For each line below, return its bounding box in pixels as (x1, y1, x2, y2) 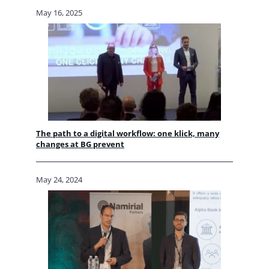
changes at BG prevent (36, 139, 124, 150)
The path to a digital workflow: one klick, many (36, 128, 219, 139)
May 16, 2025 (36, 7, 82, 19)
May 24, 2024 (36, 174, 82, 186)
